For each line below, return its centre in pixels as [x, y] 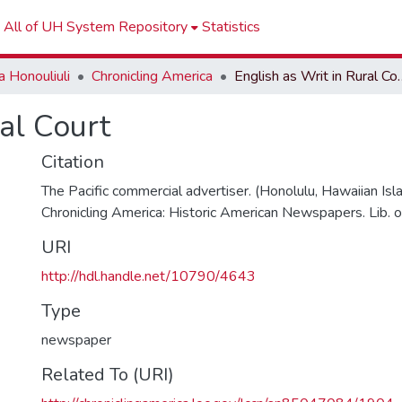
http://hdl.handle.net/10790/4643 [149, 276]
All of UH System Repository [96, 27]
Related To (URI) [108, 375]
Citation [73, 162]
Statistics [231, 27]
